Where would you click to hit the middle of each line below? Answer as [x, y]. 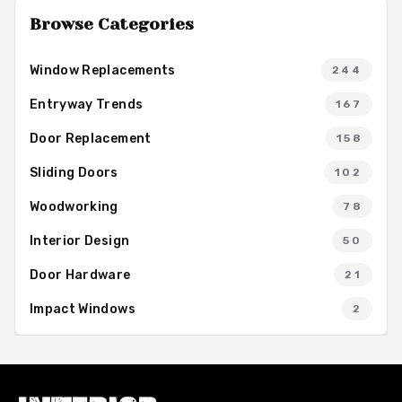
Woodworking [74, 206]
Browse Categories [112, 24]
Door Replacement [91, 138]
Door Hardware [80, 275]
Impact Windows [83, 309]
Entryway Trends [87, 104]
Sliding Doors [74, 172]
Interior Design [80, 240]
